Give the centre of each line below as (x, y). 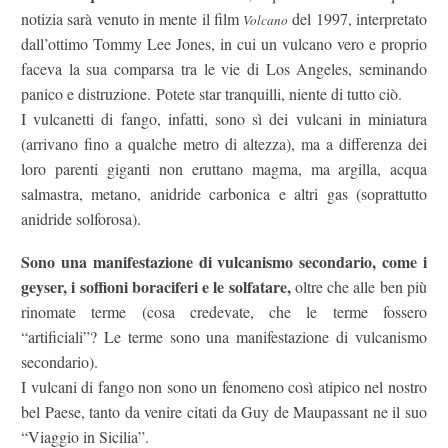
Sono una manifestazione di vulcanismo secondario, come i (224, 261)
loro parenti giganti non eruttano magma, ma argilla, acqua (224, 169)
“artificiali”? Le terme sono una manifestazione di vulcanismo (224, 336)
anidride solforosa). (81, 219)
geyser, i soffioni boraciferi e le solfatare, (156, 286)
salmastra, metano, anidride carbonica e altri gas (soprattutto (224, 194)
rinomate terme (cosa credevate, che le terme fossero (224, 311)
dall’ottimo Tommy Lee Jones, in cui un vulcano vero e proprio (224, 44)
